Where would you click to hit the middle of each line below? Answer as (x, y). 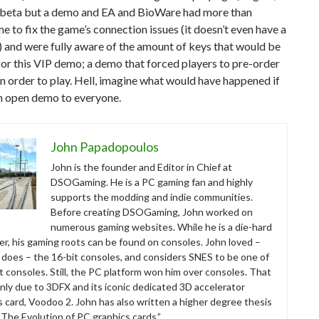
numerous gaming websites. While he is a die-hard (161, 227)
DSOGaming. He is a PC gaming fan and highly (152, 182)
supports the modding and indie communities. (152, 197)
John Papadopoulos (105, 147)
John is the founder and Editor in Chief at (141, 167)
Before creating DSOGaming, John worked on (152, 212)
